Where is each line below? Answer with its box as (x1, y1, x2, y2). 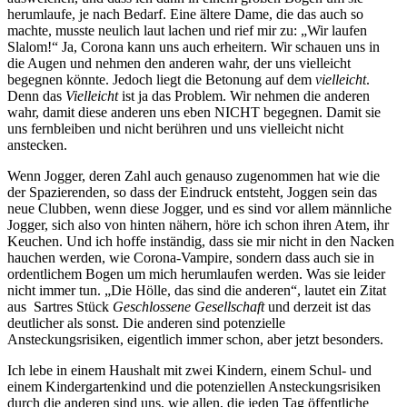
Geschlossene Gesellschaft (113, 298, 264, 314)
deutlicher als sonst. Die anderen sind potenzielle (7, 314, 285, 331)
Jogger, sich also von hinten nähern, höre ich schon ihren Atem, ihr (7, 216, 389, 233)
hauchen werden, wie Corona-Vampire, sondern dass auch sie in (7, 249, 374, 265)
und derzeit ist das (264, 298, 371, 314)
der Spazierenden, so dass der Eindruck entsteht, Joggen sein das (7, 184, 377, 200)
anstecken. (7, 136, 67, 153)
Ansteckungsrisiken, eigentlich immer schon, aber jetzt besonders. (7, 331, 383, 347)
